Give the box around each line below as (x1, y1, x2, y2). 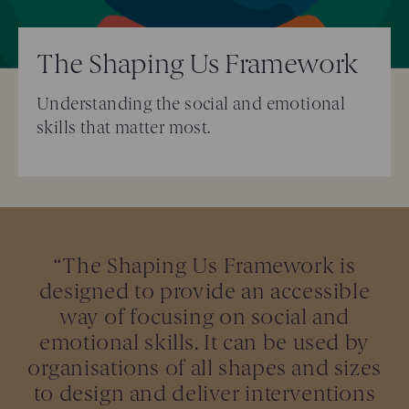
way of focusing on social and (59, 303, 350, 330)
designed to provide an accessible (38, 278, 371, 304)
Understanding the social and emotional (37, 93, 346, 114)
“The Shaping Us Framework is (53, 252, 356, 278)
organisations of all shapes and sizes (27, 354, 382, 381)
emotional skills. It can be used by (39, 329, 370, 355)
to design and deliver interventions (33, 380, 376, 406)
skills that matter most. (37, 117, 211, 138)
